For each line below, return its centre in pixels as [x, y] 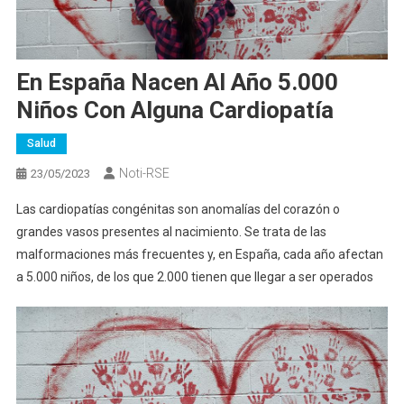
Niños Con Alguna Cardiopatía [174, 110]
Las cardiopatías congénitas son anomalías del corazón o [178, 210]
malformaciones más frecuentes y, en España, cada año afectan [199, 255]
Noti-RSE [144, 174]
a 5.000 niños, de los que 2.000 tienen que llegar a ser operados [194, 277]
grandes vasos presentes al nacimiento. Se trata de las [171, 232]
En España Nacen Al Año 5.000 [177, 83]
